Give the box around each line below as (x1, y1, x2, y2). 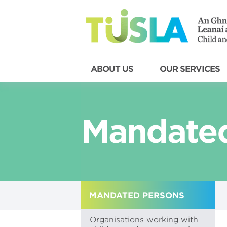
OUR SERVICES (160, 64, 220, 74)
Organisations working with (90, 215, 198, 224)
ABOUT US (91, 64, 133, 74)
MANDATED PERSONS (89, 191, 184, 200)
